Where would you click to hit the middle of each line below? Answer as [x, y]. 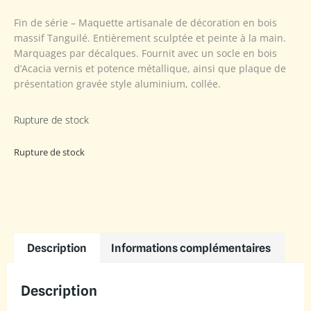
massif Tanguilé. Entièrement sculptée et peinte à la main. [150, 37]
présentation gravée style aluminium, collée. [117, 83]
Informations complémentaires [191, 248]
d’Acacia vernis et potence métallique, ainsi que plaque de [150, 68]
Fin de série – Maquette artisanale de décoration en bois [145, 22]
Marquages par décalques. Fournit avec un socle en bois [145, 53]
